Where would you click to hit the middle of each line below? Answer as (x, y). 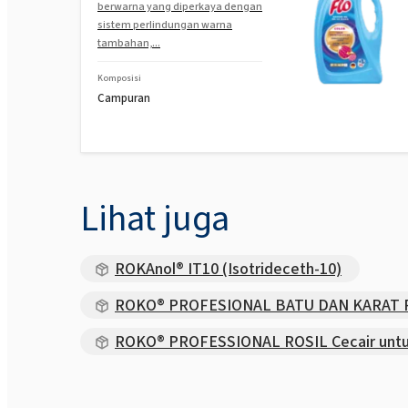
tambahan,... (129, 42)
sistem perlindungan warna (165, 24)
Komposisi (119, 77)
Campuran (124, 97)
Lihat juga (155, 218)
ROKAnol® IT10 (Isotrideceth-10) (228, 268)
